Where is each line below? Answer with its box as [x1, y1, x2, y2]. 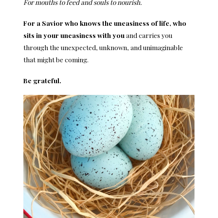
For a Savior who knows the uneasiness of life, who [23, 18, 186, 28]
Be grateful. [23, 75, 61, 85]
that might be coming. [23, 55, 89, 64]
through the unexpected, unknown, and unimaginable [23, 43, 183, 52]
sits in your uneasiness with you [23, 31, 125, 40]
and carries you [125, 31, 172, 40]
